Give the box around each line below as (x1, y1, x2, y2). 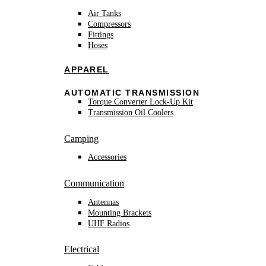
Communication (64, 178, 124, 188)
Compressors (88, 20, 131, 29)
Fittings (88, 30, 113, 40)
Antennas (88, 197, 119, 207)
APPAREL (64, 64, 109, 74)
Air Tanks (88, 9, 121, 18)
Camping (64, 133, 99, 144)
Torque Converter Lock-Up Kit (88, 97, 193, 106)
